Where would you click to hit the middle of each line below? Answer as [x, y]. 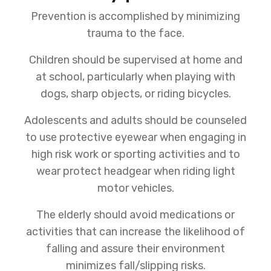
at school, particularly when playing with [135, 77]
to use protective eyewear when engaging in [135, 138]
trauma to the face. [135, 34]
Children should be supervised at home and [135, 60]
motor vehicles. [135, 188]
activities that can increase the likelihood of [135, 232]
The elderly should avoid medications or [135, 215]
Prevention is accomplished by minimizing [135, 17]
